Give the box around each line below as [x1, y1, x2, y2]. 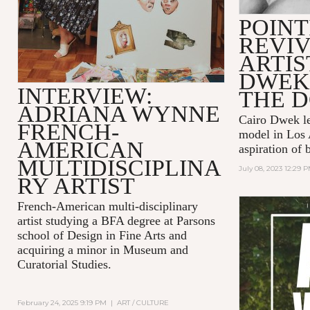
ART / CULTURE [116, 298, 169, 307]
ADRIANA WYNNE [17, 100, 220, 127]
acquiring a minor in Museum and [17, 242, 188, 257]
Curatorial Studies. [17, 257, 111, 271]
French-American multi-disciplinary [17, 199, 198, 213]
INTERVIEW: [17, 82, 152, 109]
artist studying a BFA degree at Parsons [17, 213, 215, 228]
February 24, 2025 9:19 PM [17, 298, 107, 307]
